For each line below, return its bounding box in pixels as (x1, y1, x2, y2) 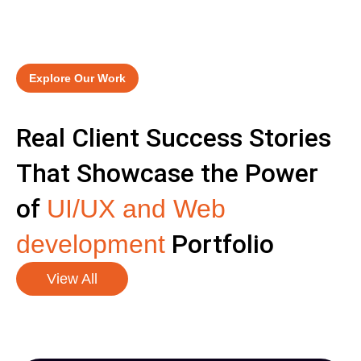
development (16, 229, 165, 259)
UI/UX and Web (47, 193, 226, 223)
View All (47, 270, 98, 287)
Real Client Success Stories (16, 122, 331, 153)
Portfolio (165, 228, 274, 259)
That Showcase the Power (16, 157, 318, 189)
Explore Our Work (29, 71, 126, 85)
